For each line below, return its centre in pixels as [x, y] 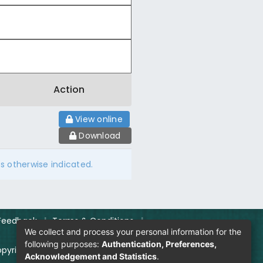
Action [69, 90]
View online [99, 119]
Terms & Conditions [93, 221]
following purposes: [63, 244]
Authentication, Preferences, [159, 244]
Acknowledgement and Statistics [91, 256]
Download [100, 136]
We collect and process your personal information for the [133, 231]
